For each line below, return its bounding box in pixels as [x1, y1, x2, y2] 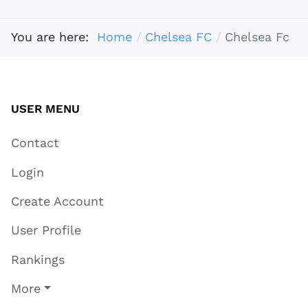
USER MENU [11, 101, 80, 115]
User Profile [11, 223, 81, 238]
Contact [11, 135, 59, 151]
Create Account [11, 194, 104, 209]
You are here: [11, 30, 97, 45]
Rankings [11, 252, 65, 267]
